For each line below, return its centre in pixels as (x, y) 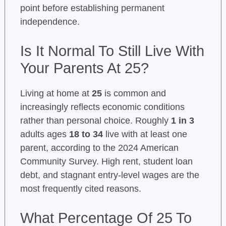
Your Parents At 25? (84, 68)
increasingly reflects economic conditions (102, 107)
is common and (134, 94)
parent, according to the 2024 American (99, 148)
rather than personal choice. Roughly (95, 121)
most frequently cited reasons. (80, 189)
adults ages (44, 134)
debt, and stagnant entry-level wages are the (109, 175)
